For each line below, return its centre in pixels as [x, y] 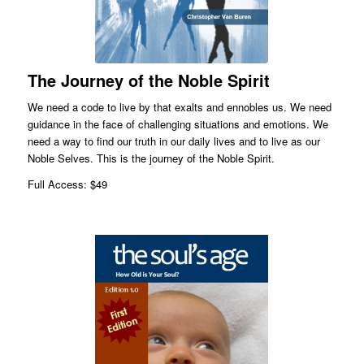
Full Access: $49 [67, 184]
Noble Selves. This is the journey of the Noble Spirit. [151, 158]
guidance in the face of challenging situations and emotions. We [178, 123]
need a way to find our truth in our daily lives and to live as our [173, 141]
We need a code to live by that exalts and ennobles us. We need [179, 106]
